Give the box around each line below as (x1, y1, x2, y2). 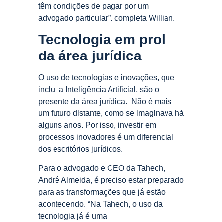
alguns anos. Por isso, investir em (38, 121, 156, 130)
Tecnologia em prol (38, 32, 166, 48)
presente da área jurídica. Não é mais (38, 97, 171, 106)
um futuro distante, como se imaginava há (38, 109, 184, 118)
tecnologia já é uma (38, 211, 107, 220)
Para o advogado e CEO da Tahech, (38, 164, 165, 172)
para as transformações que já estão (38, 187, 166, 196)
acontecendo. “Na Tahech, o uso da (38, 199, 163, 208)
